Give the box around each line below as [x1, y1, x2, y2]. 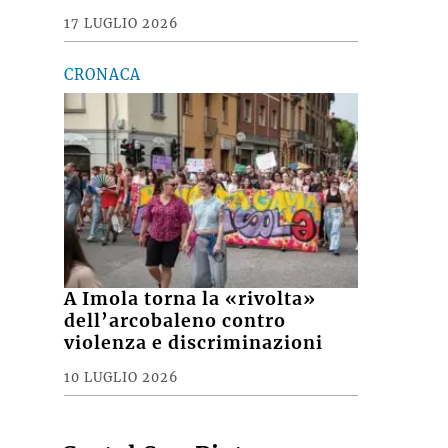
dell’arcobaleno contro [64, 310, 287, 333]
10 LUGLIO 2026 [64, 369, 180, 386]
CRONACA [64, 66, 142, 85]
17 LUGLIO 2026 [64, 15, 180, 32]
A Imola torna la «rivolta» [64, 288, 317, 311]
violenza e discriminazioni [64, 332, 324, 355]
